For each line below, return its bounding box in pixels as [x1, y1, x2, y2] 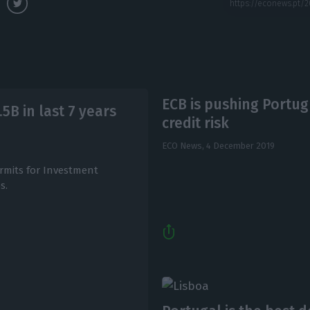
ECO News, [161, 140, 206, 151]
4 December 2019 [206, 140, 275, 151]
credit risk [161, 113, 229, 132]
